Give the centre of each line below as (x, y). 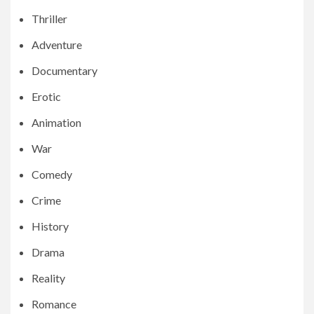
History (50, 226)
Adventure (57, 45)
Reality (48, 278)
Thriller (49, 19)
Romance (54, 304)
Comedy (52, 175)
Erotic (46, 97)
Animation (56, 123)
